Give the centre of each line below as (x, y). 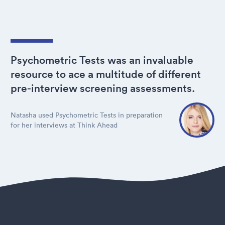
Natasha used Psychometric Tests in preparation (87, 115)
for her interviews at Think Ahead (64, 125)
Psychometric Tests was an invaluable (102, 60)
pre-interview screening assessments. (103, 88)
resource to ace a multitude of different (106, 74)
